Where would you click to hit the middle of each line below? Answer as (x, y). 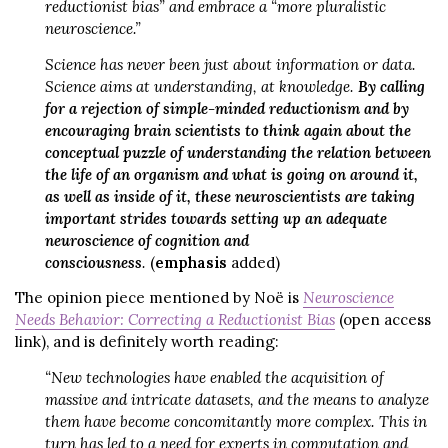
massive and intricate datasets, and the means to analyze (237, 399)
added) (255, 262)
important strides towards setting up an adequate (216, 218)
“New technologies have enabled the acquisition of (214, 377)
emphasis (193, 262)
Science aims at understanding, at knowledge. (201, 86)
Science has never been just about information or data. (230, 64)
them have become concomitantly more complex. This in (236, 421)
